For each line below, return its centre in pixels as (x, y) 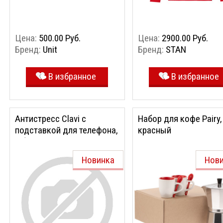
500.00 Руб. (60, 38)
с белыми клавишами (56, 142)
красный (155, 130)
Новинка (98, 160)
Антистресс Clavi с (51, 119)
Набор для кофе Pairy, (180, 119)
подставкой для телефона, (66, 130)
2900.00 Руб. (185, 38)
